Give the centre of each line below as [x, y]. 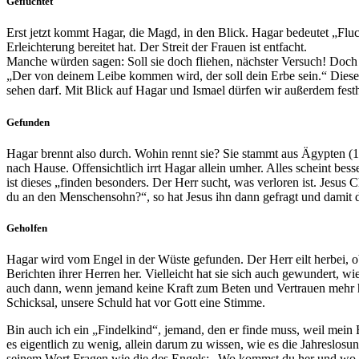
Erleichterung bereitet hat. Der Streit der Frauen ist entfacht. [157, 47]
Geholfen [27, 228]
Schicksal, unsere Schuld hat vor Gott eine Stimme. [136, 303]
